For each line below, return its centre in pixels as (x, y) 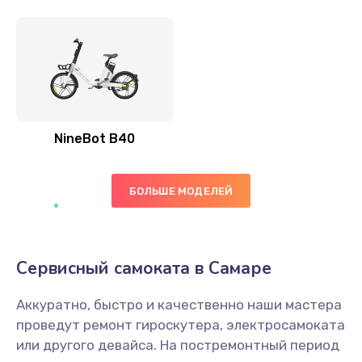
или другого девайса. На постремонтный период (178, 345)
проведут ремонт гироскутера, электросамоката (181, 325)
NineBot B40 (95, 139)
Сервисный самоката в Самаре (144, 268)
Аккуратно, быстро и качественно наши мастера (179, 305)
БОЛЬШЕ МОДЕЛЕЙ (181, 191)
